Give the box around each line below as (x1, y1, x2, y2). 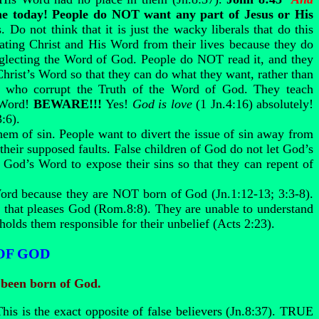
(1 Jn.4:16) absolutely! (192, 97, 314, 111)
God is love (132, 97, 192, 111)
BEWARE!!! (33, 97, 106, 111)
